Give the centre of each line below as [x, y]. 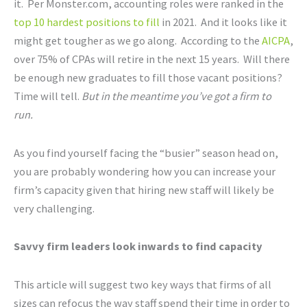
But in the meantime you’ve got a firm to [176, 96]
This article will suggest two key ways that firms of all [143, 284]
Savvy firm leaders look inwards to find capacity [138, 246]
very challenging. [56, 208]
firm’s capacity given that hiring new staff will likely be [144, 189]
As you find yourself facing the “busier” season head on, [146, 152]
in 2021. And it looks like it [223, 22]
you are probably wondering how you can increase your [145, 171]
